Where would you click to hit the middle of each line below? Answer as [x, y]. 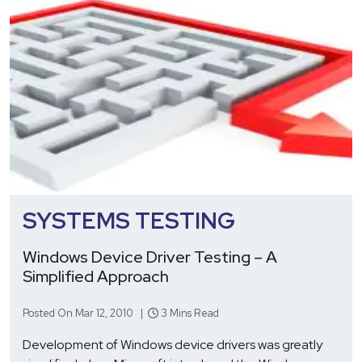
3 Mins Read [189, 313]
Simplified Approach [96, 276]
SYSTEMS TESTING [129, 220]
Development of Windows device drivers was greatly [173, 344]
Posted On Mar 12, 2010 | [85, 313]
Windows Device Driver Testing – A [150, 257]
